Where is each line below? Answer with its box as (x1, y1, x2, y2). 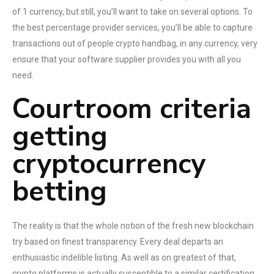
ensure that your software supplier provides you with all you (12, 54, 241, 64)
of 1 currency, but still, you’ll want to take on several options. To (12, 7, 253, 17)
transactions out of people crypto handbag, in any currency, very (12, 39, 257, 48)
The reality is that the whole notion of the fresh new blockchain (12, 221, 254, 231)
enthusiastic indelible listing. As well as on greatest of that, (12, 253, 236, 262)
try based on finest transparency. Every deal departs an (12, 237, 223, 246)
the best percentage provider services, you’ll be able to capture (12, 23, 253, 32)
